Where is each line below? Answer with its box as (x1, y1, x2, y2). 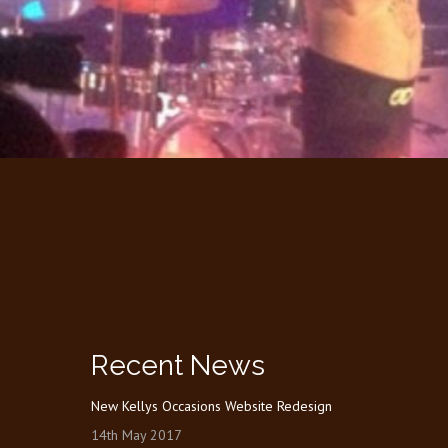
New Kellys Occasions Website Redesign (91, 397, 332, 415)
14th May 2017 (91, 426, 182, 444)
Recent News (91, 349, 265, 382)
